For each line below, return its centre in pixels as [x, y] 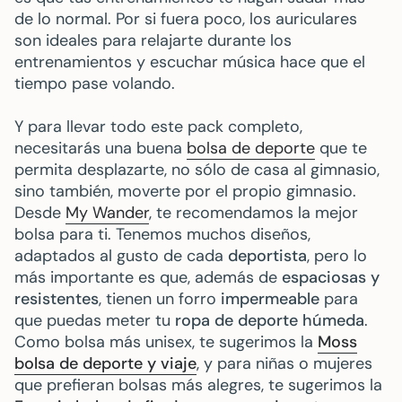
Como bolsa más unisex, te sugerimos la [166, 342]
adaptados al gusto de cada [121, 256]
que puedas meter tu [95, 321]
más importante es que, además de [148, 278]
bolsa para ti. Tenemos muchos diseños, [162, 235]
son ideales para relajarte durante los [153, 41]
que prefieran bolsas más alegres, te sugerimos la [198, 385]
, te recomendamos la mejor [253, 213]
